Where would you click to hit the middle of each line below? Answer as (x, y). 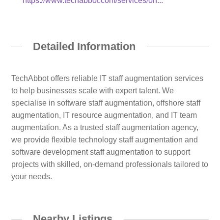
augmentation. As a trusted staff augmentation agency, (105, 127)
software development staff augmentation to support (100, 152)
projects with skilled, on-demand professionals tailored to (110, 164)
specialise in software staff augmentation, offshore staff (106, 103)
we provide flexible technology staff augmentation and (104, 139)
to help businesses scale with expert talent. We (92, 90)
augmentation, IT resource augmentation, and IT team (104, 115)
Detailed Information (84, 47)
